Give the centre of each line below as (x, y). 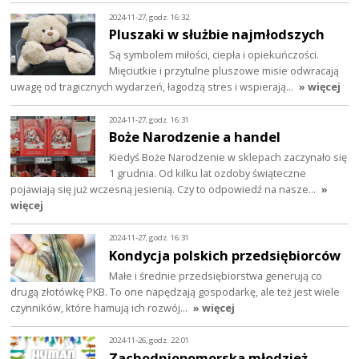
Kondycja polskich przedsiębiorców (225, 256)
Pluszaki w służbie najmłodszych (217, 34)
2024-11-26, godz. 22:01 (149, 341)
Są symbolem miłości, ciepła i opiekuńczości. (214, 55)
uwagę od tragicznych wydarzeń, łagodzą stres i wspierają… (153, 87)
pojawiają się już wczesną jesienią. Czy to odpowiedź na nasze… (165, 190)
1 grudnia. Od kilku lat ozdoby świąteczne (208, 173)
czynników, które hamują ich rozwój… (101, 308)
